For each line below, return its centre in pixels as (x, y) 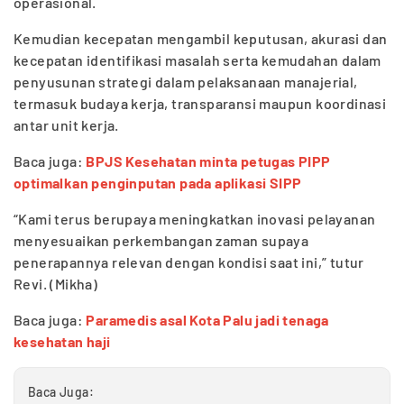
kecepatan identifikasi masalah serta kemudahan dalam (197, 60)
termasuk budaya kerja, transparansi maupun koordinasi (200, 104)
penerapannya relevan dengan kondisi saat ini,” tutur (189, 262)
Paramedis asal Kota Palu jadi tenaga (207, 320)
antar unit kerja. (66, 125)
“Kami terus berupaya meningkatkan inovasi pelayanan (195, 219)
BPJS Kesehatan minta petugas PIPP (208, 161)
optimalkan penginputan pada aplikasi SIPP (158, 183)
